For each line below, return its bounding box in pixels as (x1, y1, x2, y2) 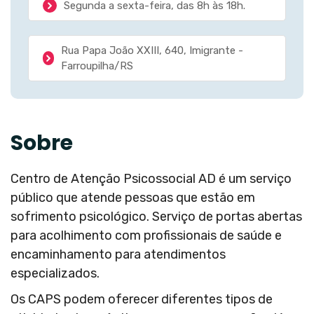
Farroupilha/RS (61, 60, 134, 73)
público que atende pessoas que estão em (11, 190, 255, 206)
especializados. (11, 266, 100, 282)
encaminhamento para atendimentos (11, 247, 226, 263)
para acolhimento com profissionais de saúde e (11, 228, 282, 244)
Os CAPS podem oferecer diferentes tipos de (11, 292, 273, 308)
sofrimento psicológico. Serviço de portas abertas (11, 209, 302, 225)
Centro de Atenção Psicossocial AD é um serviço (11, 171, 292, 187)
